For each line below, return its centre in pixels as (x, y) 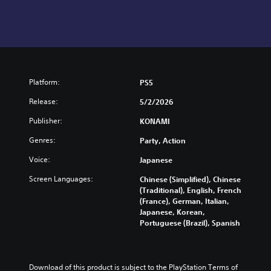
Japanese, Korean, (172, 212)
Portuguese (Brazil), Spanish (190, 223)
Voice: (40, 160)
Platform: (44, 82)
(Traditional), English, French (191, 190)
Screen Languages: (61, 179)
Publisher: (46, 121)
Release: (44, 102)
